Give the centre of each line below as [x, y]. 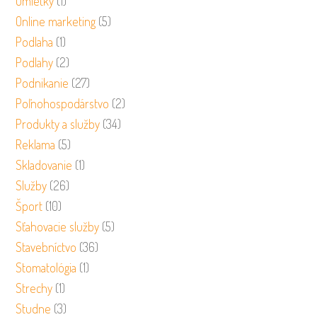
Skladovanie [44, 165]
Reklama [36, 145]
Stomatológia [46, 268]
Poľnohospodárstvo [63, 104]
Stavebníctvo [46, 247]
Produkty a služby [58, 124]
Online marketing [56, 22]
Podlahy [35, 63]
